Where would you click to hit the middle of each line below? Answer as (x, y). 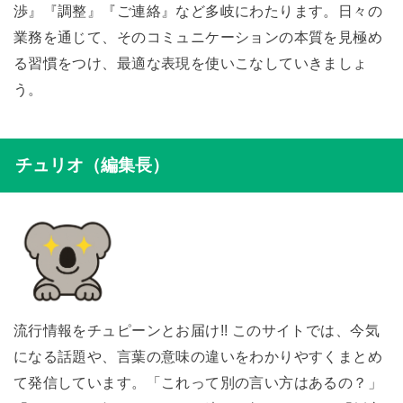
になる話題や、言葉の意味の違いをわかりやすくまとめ (198, 357)
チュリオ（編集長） (92, 166)
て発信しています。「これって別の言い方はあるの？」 (198, 383)
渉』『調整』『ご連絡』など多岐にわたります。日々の (198, 11)
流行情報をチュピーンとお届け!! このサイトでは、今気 (196, 331)
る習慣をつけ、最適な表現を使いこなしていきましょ (190, 63)
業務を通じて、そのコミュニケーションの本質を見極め (198, 37)
